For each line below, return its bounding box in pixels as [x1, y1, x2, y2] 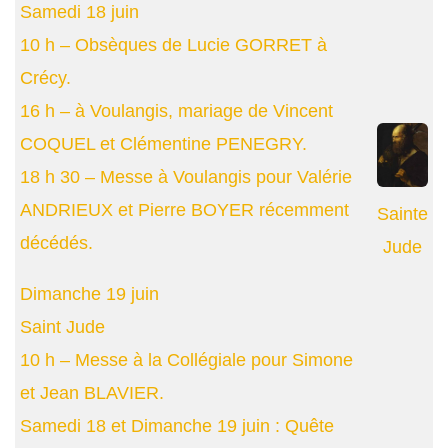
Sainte [377, 203, 428, 224]
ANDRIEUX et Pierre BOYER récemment [20, 200, 349, 221]
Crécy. [20, 68, 71, 89]
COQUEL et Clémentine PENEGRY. [20, 134, 307, 155]
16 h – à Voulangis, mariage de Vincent [20, 101, 333, 122]
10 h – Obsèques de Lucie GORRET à [20, 35, 327, 56]
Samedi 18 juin [20, 2, 139, 23]
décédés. [20, 233, 93, 254]
